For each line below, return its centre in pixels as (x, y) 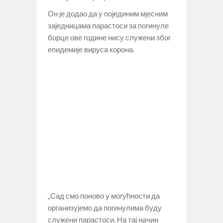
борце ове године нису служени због (109, 37)
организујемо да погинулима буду (105, 207)
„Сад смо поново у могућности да (104, 195)
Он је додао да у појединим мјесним (108, 13)
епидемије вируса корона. (91, 49)
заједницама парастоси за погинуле (108, 25)
